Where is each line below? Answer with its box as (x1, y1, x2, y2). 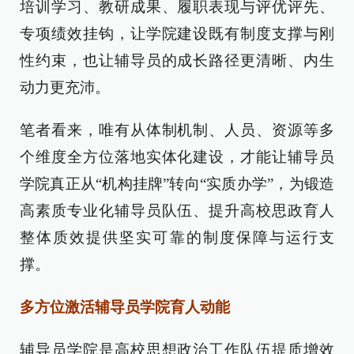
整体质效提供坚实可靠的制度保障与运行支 (20, 229, 334, 246)
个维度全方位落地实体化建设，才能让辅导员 (20, 149, 334, 165)
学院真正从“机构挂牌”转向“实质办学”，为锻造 (20, 175, 334, 192)
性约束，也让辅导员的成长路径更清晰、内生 (20, 52, 334, 69)
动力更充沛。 (20, 79, 110, 96)
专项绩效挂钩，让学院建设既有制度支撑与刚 (20, 25, 334, 42)
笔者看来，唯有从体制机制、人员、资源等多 (20, 122, 334, 138)
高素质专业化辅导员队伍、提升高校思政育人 (20, 202, 334, 219)
